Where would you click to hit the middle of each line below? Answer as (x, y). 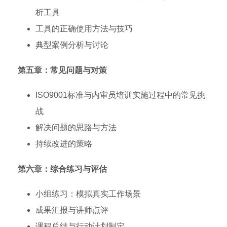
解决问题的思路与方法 (76, 127)
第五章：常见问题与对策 (62, 70)
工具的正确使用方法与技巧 (84, 29)
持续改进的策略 (64, 144)
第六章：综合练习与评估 (62, 169)
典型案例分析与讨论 (72, 45)
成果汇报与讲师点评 (72, 210)
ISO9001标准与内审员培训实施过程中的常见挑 (120, 95)
